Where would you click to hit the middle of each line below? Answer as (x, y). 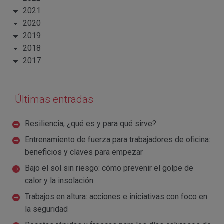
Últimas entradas (54, 99)
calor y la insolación (59, 180)
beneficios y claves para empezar (84, 152)
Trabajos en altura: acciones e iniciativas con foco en (116, 196)
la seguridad (46, 209)
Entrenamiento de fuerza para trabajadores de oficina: (118, 139)
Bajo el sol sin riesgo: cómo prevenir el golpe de (109, 168)
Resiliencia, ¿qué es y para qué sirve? (91, 123)
